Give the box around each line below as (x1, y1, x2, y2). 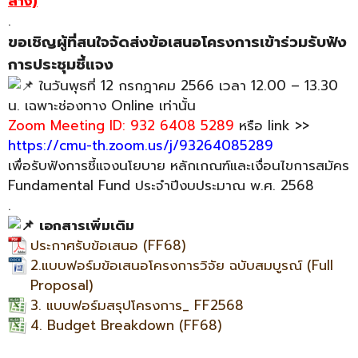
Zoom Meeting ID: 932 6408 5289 (8, 115, 239, 137)
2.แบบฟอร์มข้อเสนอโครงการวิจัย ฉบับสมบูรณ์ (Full (30, 255, 333, 276)
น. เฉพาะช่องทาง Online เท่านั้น (8, 95, 196, 117)
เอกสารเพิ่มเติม (39, 215, 134, 237)
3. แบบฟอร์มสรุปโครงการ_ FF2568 (30, 295, 244, 316)
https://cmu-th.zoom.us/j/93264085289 (8, 135, 273, 157)
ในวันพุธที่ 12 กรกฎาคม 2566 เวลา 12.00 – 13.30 (39, 75, 338, 97)
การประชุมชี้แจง (8, 54, 113, 77)
